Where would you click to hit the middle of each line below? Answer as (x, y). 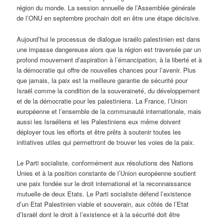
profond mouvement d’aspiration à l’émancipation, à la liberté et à (110, 59)
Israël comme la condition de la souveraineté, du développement (109, 90)
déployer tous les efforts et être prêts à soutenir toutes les (99, 132)
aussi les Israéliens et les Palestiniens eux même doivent (99, 121)
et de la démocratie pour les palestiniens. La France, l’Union (102, 101)
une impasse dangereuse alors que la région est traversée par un (109, 49)
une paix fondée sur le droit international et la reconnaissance (104, 183)
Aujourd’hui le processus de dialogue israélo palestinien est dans (109, 39)
